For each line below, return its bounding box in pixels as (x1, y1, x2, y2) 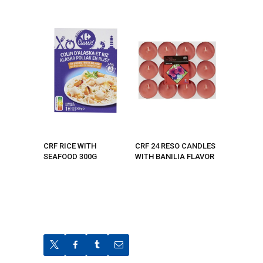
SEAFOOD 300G (43, 151, 97, 161)
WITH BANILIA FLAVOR (135, 151, 214, 161)
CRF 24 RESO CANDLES (135, 141, 215, 150)
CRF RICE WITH (43, 141, 96, 150)
